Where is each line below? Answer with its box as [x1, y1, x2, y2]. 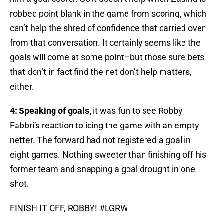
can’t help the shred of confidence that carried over [10, 23, 205, 34]
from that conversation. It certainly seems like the [10, 37, 200, 48]
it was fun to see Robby [93, 106, 182, 116]
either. [10, 81, 34, 92]
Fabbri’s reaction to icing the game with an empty [10, 120, 199, 131]
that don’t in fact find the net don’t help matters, [10, 67, 192, 77]
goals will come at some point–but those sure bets [10, 52, 204, 63]
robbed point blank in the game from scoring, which [10, 8, 206, 19]
